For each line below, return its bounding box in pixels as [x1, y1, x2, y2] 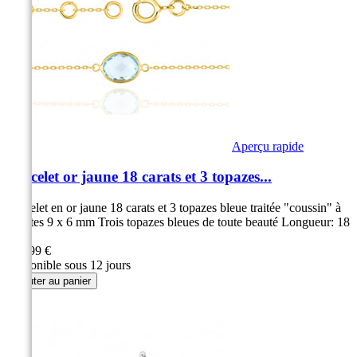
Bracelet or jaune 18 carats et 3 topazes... [6, 168, 272, 186]
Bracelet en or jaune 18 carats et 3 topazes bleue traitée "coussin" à [6, 200, 341, 214]
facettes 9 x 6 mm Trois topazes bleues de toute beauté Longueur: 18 [6, 214, 350, 229]
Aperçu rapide [232, 139, 304, 153]
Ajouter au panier [13, 274, 91, 287]
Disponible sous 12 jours [6, 257, 131, 272]
